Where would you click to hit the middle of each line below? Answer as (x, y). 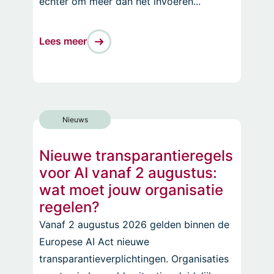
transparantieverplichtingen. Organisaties (134, 258)
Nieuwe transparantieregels (136, 155)
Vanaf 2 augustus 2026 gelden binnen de (134, 224)
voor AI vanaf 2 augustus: (128, 172)
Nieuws (75, 119)
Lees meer (63, 41)
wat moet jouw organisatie (131, 190)
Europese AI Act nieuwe (94, 241)
